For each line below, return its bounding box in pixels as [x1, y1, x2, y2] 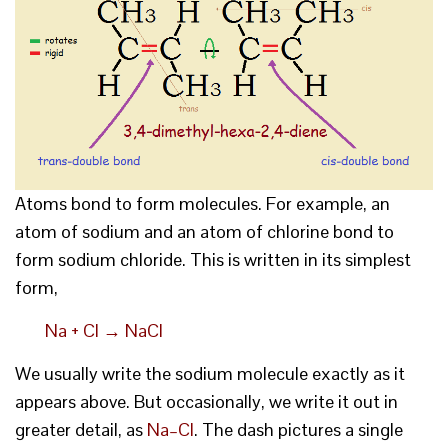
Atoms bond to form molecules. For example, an [15, 191, 390, 215]
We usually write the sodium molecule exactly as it [15, 361, 405, 385]
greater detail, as [15, 417, 147, 441]
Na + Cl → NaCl [45, 318, 163, 342]
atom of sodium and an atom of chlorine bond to [15, 219, 394, 243]
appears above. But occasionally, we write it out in [15, 389, 398, 413]
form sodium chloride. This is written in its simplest [15, 247, 411, 271]
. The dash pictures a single [194, 417, 403, 441]
